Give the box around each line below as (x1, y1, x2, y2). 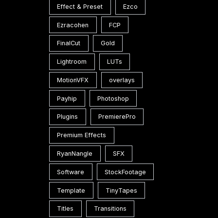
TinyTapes (106, 186, 138, 194)
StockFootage (105, 168, 146, 176)
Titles (57, 205, 74, 213)
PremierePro (98, 113, 136, 121)
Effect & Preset (57, 2, 103, 10)
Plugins (57, 113, 78, 121)
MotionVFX (57, 76, 89, 84)
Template (57, 186, 86, 194)
